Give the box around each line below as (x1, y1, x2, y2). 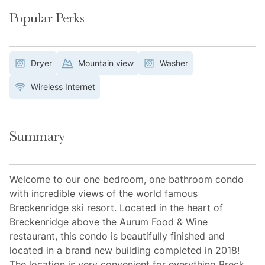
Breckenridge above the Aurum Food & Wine (9, 216, 208, 228)
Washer (160, 58, 188, 69)
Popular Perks (9, 9, 85, 27)
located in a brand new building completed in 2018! (9, 244, 240, 257)
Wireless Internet (31, 82, 95, 92)
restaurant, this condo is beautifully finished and (9, 230, 225, 243)
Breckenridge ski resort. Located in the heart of (9, 202, 223, 214)
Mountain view (78, 58, 134, 69)
